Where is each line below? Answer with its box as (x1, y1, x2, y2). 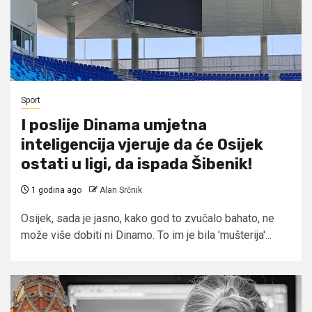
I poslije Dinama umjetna (21, 115, 207, 134)
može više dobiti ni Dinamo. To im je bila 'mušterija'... (21, 228, 272, 242)
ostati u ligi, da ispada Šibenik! (21, 154, 252, 173)
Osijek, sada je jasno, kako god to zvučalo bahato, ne (21, 211, 274, 225)
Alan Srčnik (100, 185, 142, 195)
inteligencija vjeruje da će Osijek (21, 134, 263, 154)
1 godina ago (29, 185, 81, 195)
